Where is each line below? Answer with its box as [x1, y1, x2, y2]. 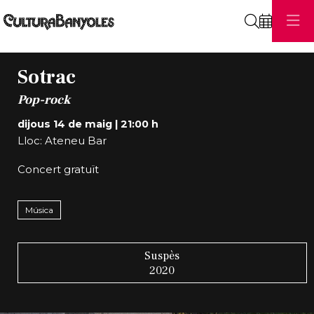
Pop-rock [17, 91, 70, 108]
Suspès [144, 247, 180, 263]
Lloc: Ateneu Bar [17, 133, 107, 147]
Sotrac [17, 64, 76, 90]
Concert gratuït [17, 163, 99, 177]
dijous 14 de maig [17, 117, 112, 130]
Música [25, 204, 53, 215]
